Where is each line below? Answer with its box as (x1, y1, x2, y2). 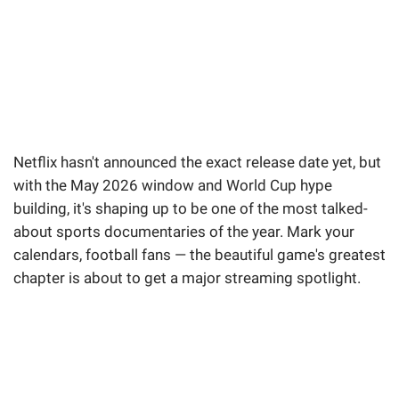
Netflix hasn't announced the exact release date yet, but (13, 153, 381, 172)
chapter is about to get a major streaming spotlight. (13, 269, 361, 288)
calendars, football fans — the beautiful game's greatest (13, 246, 386, 265)
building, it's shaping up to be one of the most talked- (13, 199, 368, 218)
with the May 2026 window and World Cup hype (13, 176, 332, 195)
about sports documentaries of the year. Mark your (13, 223, 354, 241)
